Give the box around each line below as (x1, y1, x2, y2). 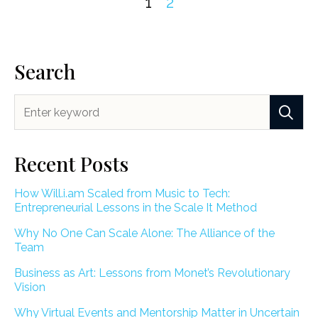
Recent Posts (14, 150, 128, 177)
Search (14, 58, 75, 85)
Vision (14, 280, 45, 295)
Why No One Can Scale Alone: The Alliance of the (14, 226, 275, 241)
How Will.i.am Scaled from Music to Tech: (14, 187, 230, 201)
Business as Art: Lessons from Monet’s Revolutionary (14, 266, 290, 280)
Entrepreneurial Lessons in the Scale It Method (14, 201, 257, 215)
